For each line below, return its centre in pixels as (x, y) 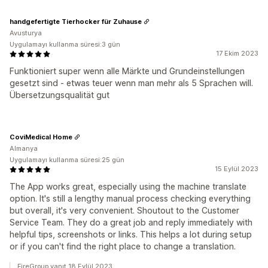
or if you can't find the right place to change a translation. (123, 246)
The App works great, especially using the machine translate (128, 186)
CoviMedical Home (41, 137)
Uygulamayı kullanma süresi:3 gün (65, 44)
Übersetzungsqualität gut (60, 95)
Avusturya (26, 33)
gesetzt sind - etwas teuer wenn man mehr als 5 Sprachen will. (131, 83)
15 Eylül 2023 (237, 169)
